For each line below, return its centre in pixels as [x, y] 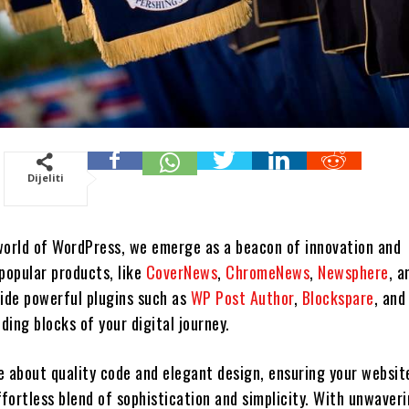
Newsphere [353, 272]
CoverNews [182, 272]
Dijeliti [45, 177]
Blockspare [338, 297]
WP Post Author [242, 297]
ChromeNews [268, 272]
